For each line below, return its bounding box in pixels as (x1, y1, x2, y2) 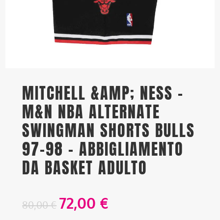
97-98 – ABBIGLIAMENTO (22, 137, 184, 162)
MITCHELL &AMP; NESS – (22, 81, 184, 106)
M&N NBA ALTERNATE (22, 100, 161, 124)
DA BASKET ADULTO (22, 156, 148, 180)
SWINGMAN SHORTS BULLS (22, 118, 195, 143)
